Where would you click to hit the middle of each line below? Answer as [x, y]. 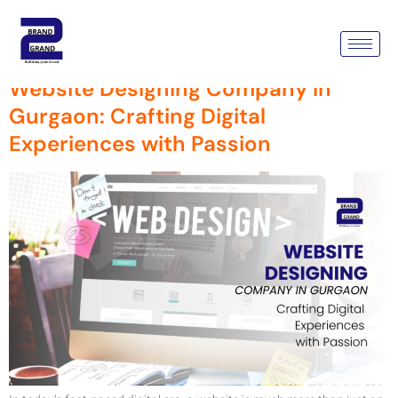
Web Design [151, 22]
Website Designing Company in [170, 88]
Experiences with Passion [140, 143]
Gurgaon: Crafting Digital [137, 115]
